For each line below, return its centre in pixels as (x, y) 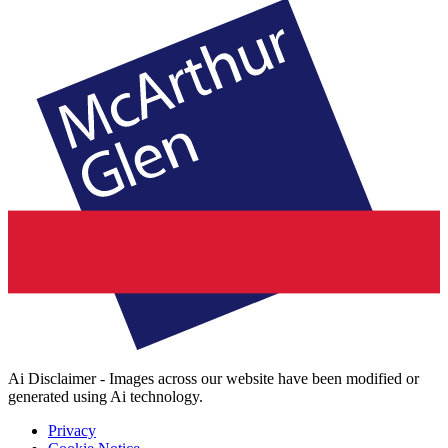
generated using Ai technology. (105, 396)
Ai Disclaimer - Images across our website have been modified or (213, 378)
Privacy (72, 430)
